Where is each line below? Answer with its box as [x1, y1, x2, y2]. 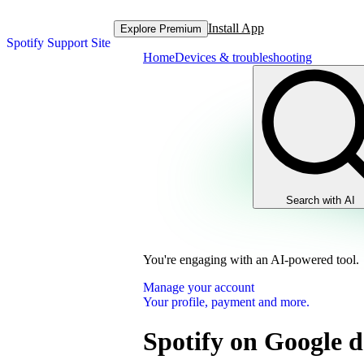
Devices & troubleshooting [175, 50, 312, 64]
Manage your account [143, 280, 254, 294]
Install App [207, 21, 264, 35]
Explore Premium [119, 22, 201, 35]
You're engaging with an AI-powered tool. [143, 253, 359, 266]
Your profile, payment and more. [143, 295, 310, 309]
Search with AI [286, 194, 355, 206]
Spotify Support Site [6, 36, 110, 50]
